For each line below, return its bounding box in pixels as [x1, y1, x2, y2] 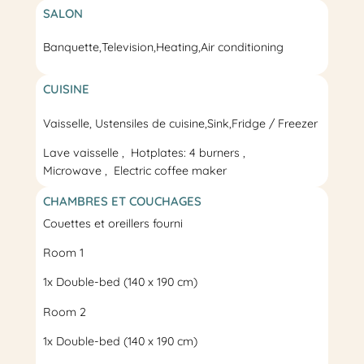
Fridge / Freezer [231, 115, 318, 131]
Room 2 [42, 304, 86, 319]
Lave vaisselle [42, 145, 122, 160]
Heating [155, 40, 198, 55]
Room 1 [42, 245, 84, 260]
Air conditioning [200, 40, 284, 55]
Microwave [42, 162, 105, 178]
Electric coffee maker [113, 162, 227, 178]
